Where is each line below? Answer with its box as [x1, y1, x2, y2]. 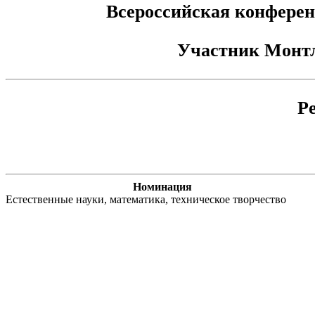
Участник [176, 40, 264, 61]
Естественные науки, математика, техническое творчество [6, 193, 286, 206]
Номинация [133, 181, 192, 193]
